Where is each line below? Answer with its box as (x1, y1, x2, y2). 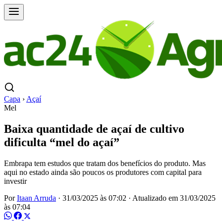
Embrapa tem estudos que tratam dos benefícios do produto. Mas (4, 159, 206, 167)
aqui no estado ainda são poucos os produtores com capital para (4, 167, 202, 176)
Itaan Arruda (17, 193, 56, 202)
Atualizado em (132, 193, 180, 202)
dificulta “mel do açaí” (4, 135, 119, 149)
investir (4, 176, 27, 185)
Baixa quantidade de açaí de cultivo (4, 122, 184, 135)
